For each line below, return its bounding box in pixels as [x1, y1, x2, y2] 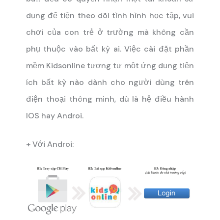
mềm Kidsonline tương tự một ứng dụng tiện [26, 60, 194, 71]
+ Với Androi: [26, 138, 74, 149]
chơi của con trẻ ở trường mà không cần [26, 27, 194, 37]
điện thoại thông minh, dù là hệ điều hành [26, 93, 194, 104]
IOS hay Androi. [26, 110, 83, 121]
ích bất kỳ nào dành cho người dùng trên [26, 77, 194, 87]
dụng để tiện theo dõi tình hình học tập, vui [26, 10, 194, 21]
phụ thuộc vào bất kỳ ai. [26, 43, 121, 54]
